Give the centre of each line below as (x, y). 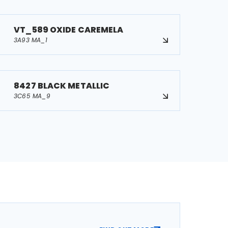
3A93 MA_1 (31, 40)
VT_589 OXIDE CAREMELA (69, 30)
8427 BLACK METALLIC (62, 86)
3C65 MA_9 (32, 96)
